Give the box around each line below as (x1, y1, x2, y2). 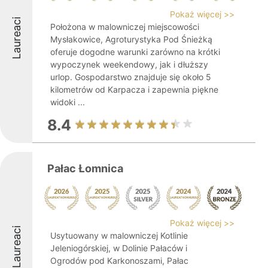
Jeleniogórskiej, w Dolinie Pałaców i (50, 243, 187, 253)
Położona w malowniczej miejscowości (50, 22, 199, 32)
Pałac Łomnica (47, 162, 123, 175)
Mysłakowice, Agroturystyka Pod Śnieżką (50, 34, 212, 44)
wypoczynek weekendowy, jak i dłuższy (50, 59, 208, 69)
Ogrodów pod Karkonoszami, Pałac (50, 255, 188, 266)
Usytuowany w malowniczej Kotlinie (50, 230, 188, 240)
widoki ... (50, 97, 85, 107)
